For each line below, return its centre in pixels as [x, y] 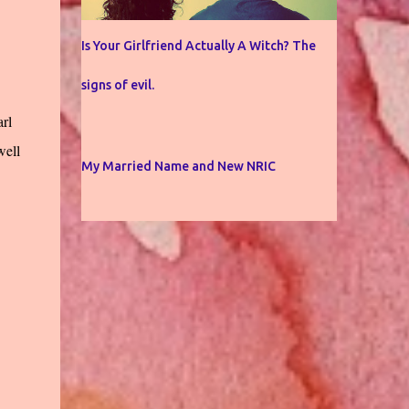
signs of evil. [117, 85]
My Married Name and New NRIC [178, 166]
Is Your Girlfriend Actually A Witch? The [198, 46]
